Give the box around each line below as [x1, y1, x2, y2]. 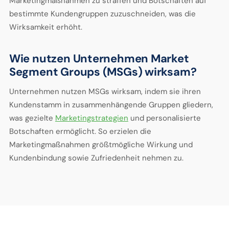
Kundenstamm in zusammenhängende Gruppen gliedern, [9, 100, 213, 110]
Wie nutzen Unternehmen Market [9, 51, 189, 66]
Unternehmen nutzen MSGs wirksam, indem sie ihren [9, 86, 201, 97]
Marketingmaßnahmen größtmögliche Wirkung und [9, 140, 193, 150]
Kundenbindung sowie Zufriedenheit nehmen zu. [9, 153, 184, 163]
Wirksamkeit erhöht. [9, 22, 82, 32]
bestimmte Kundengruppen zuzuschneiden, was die [9, 9, 196, 19]
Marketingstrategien [55, 113, 128, 123]
